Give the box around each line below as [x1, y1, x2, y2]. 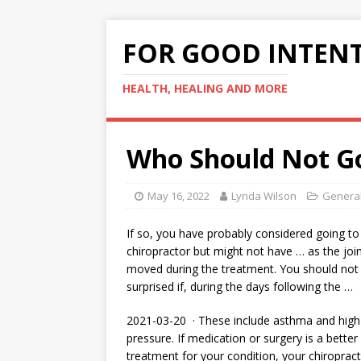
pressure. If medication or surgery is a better [127, 330, 358, 346]
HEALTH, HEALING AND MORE [122, 81, 288, 96]
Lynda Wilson [231, 189, 297, 203]
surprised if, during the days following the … [127, 279, 353, 294]
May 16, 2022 [147, 189, 210, 203]
